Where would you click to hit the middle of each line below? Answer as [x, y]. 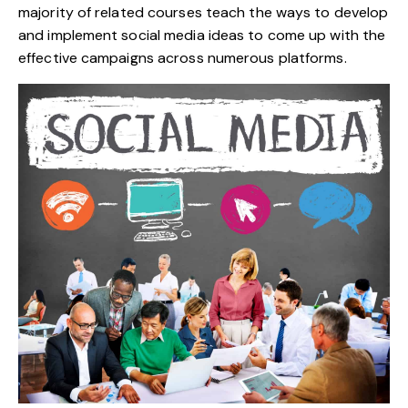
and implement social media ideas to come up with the [202, 35]
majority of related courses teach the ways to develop [204, 12]
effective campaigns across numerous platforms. [183, 57]
